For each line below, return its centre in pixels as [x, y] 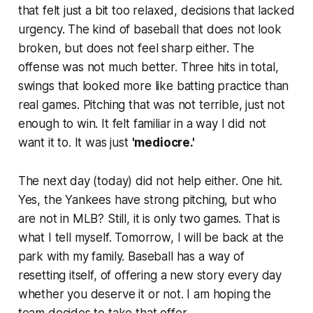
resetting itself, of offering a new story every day [150, 275]
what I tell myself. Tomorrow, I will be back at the [151, 237]
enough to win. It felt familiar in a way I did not [142, 123]
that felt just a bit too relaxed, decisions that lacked [156, 10]
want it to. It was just [75, 142]
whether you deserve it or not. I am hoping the [144, 294]
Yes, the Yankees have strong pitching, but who [147, 199]
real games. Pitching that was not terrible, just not [151, 104]
